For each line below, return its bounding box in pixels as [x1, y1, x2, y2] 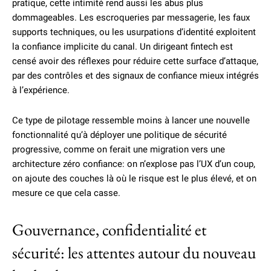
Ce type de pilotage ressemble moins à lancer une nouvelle [12, 115, 250, 126]
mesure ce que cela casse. [12, 188, 120, 198]
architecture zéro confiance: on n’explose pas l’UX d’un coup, [12, 158, 255, 169]
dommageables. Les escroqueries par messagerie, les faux [12, 12, 250, 23]
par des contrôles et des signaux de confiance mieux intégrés [12, 70, 259, 81]
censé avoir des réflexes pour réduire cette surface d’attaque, [12, 56, 258, 67]
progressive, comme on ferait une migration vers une [12, 144, 225, 155]
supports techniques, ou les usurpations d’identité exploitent [12, 27, 256, 38]
